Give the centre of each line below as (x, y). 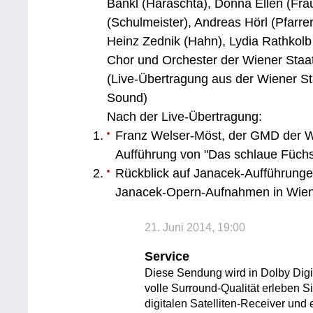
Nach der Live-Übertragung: (185, 117)
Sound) (128, 98)
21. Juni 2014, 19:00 (195, 227)
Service (167, 256)
